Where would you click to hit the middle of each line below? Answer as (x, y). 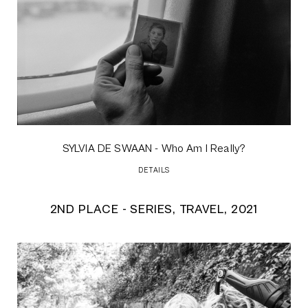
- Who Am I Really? (199, 149)
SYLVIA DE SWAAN (107, 149)
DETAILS (154, 170)
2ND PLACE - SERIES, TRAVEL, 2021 (154, 210)
